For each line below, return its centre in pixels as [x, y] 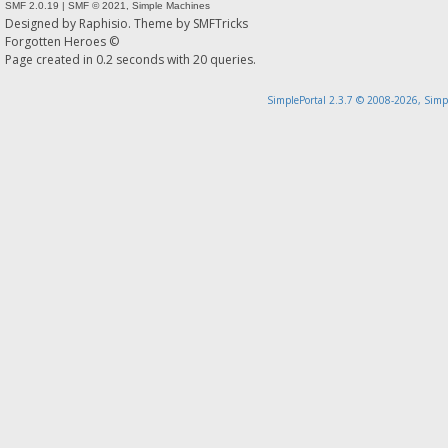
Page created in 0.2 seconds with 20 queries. [130, 59]
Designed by [42, 23]
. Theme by [160, 23]
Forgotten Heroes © [62, 41]
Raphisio [103, 23]
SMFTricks [220, 23]
